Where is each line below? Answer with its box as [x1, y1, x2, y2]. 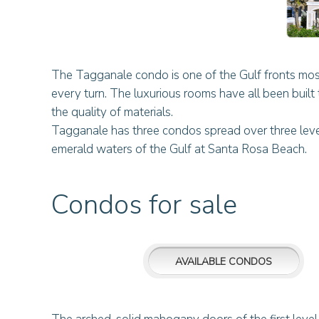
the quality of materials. [51, 104, 173, 120]
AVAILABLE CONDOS [174, 255, 272, 268]
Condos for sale [51, 187, 237, 223]
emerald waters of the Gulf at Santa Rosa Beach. [51, 141, 307, 157]
